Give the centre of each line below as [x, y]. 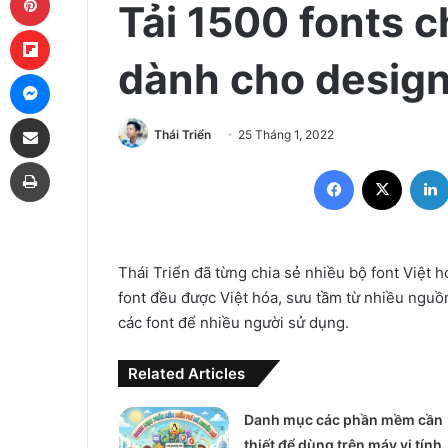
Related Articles [186, 374]
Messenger [84, 73]
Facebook [383, 169]
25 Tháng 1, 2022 [286, 134]
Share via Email [65, 117]
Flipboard [78, 29]
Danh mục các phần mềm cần [343, 420]
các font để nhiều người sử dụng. [233, 323]
